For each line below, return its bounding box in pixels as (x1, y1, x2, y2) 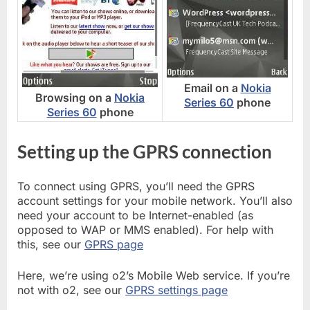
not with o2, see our (17, 283, 125, 298)
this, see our (17, 237, 84, 252)
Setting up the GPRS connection (17, 140, 272, 163)
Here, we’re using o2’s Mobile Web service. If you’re (17, 268, 290, 283)
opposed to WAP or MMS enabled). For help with (17, 223, 273, 237)
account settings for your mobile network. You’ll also (17, 194, 293, 208)
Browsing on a (35, 90, 114, 104)
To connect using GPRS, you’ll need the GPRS (17, 179, 255, 194)
